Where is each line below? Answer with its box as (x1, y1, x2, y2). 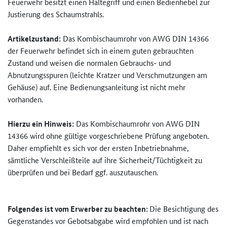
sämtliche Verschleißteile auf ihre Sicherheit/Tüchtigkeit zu (8, 155, 202, 166)
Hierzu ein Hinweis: (8, 118, 74, 130)
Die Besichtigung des (149, 203, 218, 214)
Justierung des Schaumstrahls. (8, 9, 104, 20)
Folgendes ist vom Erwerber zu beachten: (8, 203, 149, 215)
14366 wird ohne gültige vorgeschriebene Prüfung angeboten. (8, 130, 209, 141)
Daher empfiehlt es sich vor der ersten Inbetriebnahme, (8, 142, 189, 154)
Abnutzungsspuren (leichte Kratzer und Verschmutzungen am (8, 69, 207, 81)
